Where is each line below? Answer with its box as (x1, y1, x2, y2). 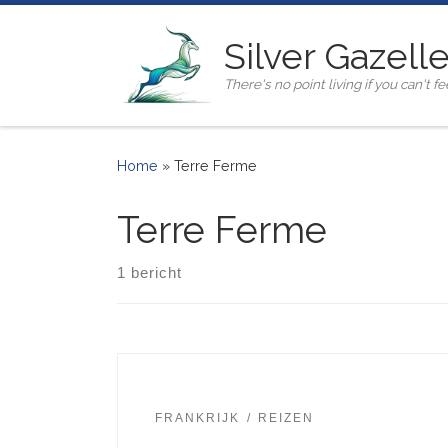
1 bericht (117, 264, 182, 282)
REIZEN (258, 411, 315, 426)
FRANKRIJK (154, 411, 240, 426)
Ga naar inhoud (27, 19, 137, 37)
